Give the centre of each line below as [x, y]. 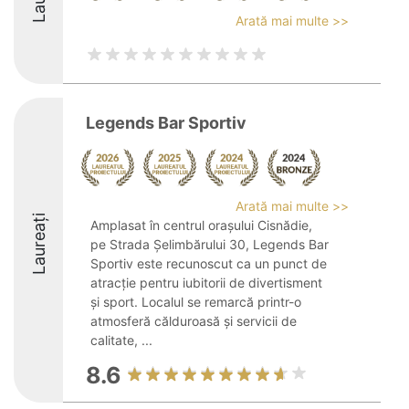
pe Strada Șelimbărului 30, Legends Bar [210, 244]
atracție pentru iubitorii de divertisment [206, 283]
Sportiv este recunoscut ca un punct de [209, 263]
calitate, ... [121, 340]
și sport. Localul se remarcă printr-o [196, 302]
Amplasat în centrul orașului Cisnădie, [201, 225]
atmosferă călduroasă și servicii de [194, 321]
